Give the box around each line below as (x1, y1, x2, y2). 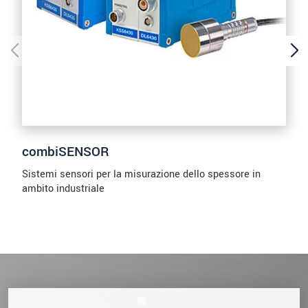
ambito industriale (22, 181, 104, 197)
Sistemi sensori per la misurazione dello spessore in (22, 167, 261, 182)
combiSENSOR (22, 142, 109, 162)
